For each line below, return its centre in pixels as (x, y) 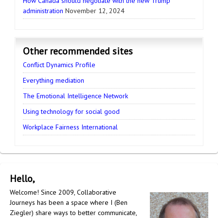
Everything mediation (54, 80)
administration (43, 11)
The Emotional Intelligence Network (75, 96)
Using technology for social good (71, 111)
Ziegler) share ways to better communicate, (73, 213)
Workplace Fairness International (70, 127)
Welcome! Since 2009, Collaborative (63, 192)
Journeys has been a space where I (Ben (69, 202)
